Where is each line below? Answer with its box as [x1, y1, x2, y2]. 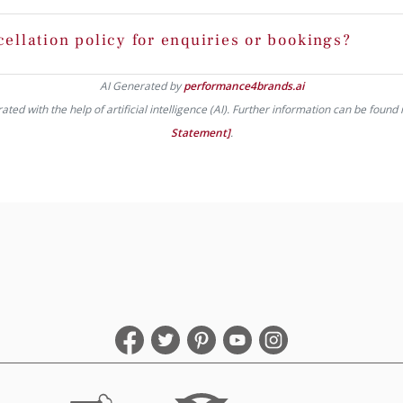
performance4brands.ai [183, 77, 304, 94]
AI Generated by [99, 77, 184, 94]
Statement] [170, 124, 230, 140]
